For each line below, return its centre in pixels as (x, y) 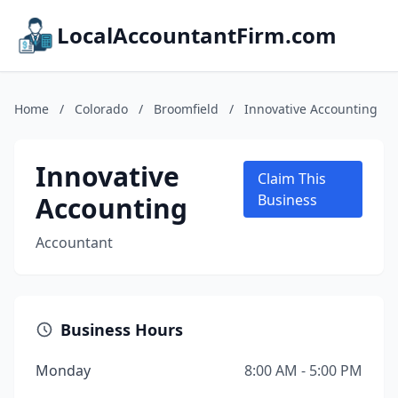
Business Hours (122, 330)
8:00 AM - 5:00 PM (303, 370)
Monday (63, 370)
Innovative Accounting (311, 109)
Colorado (101, 109)
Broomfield (186, 109)
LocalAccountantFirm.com (197, 35)
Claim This (292, 179)
